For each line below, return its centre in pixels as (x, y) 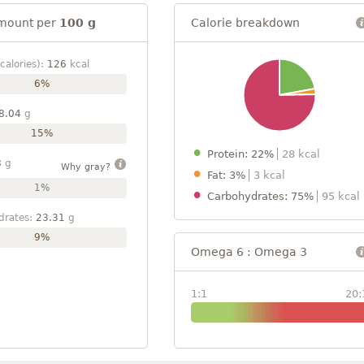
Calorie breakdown (245, 22)
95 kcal (341, 196)
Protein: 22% (242, 154)
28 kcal (301, 154)
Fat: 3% (228, 175)
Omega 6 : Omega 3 (249, 251)
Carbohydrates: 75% (262, 196)
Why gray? (87, 167)
